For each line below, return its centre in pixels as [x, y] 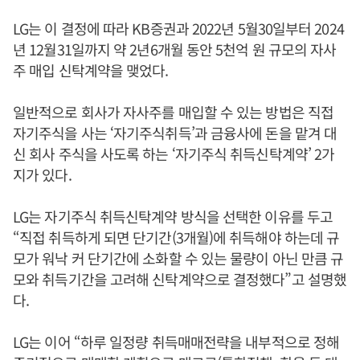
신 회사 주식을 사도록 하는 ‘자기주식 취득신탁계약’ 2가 [174, 153]
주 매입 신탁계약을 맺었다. [91, 70]
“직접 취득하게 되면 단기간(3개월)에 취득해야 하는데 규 [176, 237]
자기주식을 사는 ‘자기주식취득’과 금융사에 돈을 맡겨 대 [175, 133]
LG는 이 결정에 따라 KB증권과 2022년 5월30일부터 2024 [178, 28]
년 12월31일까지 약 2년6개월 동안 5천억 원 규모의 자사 [175, 49]
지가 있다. [42, 174]
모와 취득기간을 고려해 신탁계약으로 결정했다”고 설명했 [180, 279]
